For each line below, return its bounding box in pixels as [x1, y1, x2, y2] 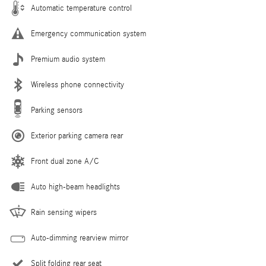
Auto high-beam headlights [31, 182, 120, 192]
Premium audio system [31, 55, 105, 65]
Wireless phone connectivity [31, 80, 124, 90]
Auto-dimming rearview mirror [31, 233, 128, 243]
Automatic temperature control [31, 4, 132, 14]
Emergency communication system [31, 29, 146, 39]
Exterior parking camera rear [31, 131, 123, 141]
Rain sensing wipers [31, 208, 97, 218]
